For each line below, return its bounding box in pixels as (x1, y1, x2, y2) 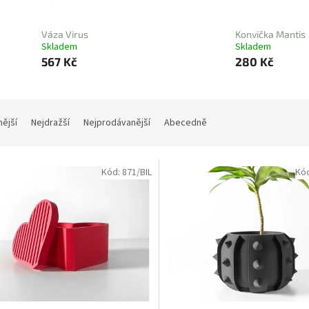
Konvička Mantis (235, 28, 306, 40)
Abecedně (164, 116, 207, 130)
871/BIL (121, 166, 152, 180)
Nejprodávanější (83, 116, 150, 130)
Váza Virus (41, 28, 88, 40)
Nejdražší (31, 116, 70, 130)
